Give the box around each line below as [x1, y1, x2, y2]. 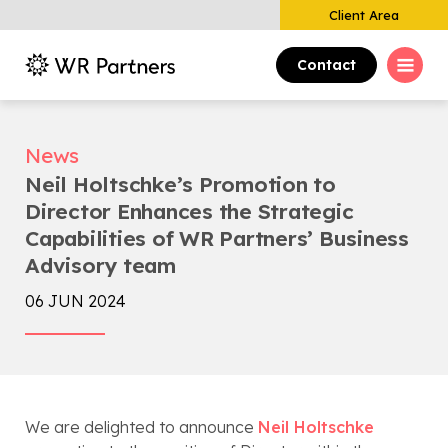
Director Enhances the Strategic [25, 198, 354, 224]
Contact [297, 56, 356, 74]
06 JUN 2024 [25, 291, 126, 311]
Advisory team [25, 252, 176, 278]
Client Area [329, 7, 399, 23]
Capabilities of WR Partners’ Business [25, 225, 409, 251]
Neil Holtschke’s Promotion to [25, 171, 336, 197]
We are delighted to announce [25, 417, 258, 437]
